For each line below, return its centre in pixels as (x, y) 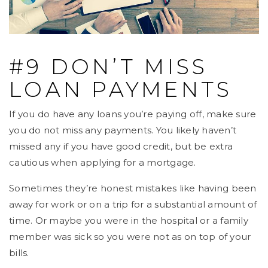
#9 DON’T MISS (109, 66)
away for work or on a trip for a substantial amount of (133, 204)
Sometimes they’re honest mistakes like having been (133, 188)
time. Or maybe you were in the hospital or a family (129, 220)
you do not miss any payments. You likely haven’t (123, 130)
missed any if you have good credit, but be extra (121, 146)
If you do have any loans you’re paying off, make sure (133, 114)
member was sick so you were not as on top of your (130, 236)
